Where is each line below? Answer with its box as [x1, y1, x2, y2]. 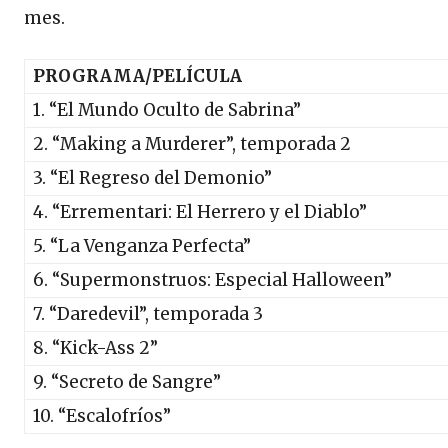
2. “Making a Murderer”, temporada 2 [33, 132, 351, 155]
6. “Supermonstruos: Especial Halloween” [33, 268, 392, 291]
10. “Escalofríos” [33, 404, 171, 427]
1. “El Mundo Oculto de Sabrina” [33, 98, 301, 121]
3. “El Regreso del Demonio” [33, 166, 272, 189]
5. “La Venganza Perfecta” [33, 234, 251, 257]
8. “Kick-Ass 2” [33, 336, 158, 359]
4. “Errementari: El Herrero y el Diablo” [33, 200, 367, 223]
